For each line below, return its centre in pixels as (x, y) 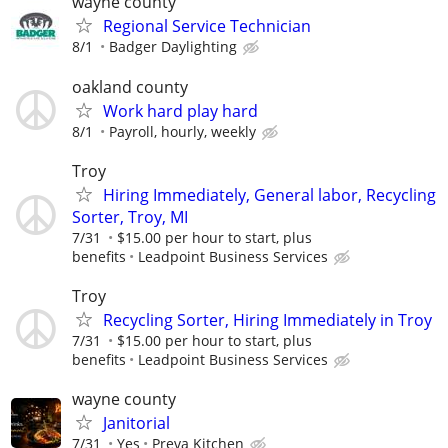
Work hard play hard (180, 110)
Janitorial (136, 423)
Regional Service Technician (207, 26)
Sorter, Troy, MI (130, 216)
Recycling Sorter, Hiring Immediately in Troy (267, 320)
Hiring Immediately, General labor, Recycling (269, 194)
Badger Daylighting (173, 47)
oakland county (130, 86)
